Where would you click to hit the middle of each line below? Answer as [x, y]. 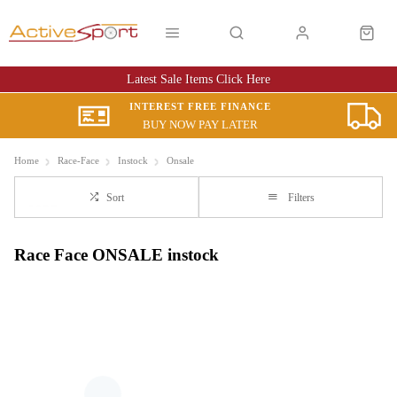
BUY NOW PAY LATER [201, 125]
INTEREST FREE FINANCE [201, 106]
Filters [301, 198]
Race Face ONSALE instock [117, 254]
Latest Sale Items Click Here [198, 79]
